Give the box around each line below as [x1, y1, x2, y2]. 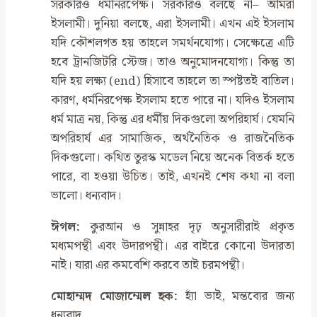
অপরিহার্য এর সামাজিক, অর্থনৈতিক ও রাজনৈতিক [51, 129, 294, 149]
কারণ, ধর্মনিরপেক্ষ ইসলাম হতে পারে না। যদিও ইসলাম [51, 91, 294, 111]
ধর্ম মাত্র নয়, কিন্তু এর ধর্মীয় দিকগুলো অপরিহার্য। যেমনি [51, 110, 294, 130]
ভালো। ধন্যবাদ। [51, 186, 122, 207]
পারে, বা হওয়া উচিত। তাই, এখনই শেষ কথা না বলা [51, 167, 294, 188]
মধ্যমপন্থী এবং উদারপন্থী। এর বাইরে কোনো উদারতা [51, 236, 294, 257]
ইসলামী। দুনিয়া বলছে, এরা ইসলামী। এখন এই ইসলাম [51, 14, 294, 35]
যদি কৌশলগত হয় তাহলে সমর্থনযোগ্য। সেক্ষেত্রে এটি [51, 33, 294, 54]
